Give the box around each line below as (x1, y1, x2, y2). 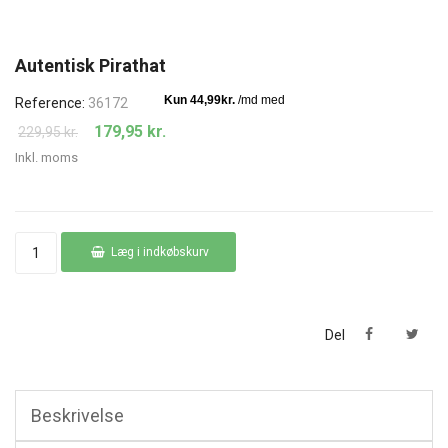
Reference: (15, 95, 85, 111)
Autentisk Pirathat (15, 55, 166, 76)
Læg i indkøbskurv (111, 245, 209, 259)
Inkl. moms (15, 150, 78, 165)
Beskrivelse (31, 405, 124, 426)
